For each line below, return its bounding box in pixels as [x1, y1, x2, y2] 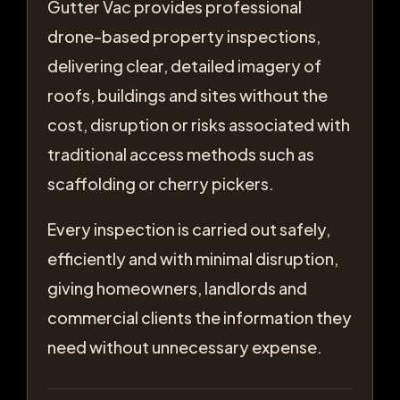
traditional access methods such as [47, 144, 314, 164]
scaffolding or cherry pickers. [47, 173, 274, 194]
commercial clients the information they [47, 307, 352, 328]
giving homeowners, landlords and [47, 278, 307, 298]
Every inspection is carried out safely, [47, 219, 330, 239]
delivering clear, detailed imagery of [47, 55, 321, 76]
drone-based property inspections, [47, 26, 321, 46]
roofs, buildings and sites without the [47, 85, 328, 105]
